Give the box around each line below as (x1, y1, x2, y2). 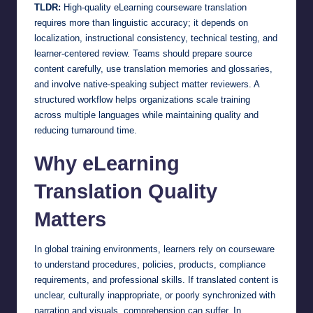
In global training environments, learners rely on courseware (34, 243, 275, 254)
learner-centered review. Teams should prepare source (34, 48, 252, 59)
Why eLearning (34, 152, 180, 175)
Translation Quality (34, 180, 217, 203)
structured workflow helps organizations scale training (34, 94, 250, 105)
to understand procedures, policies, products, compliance (34, 259, 265, 270)
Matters (34, 208, 106, 231)
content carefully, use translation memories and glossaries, (34, 63, 272, 74)
